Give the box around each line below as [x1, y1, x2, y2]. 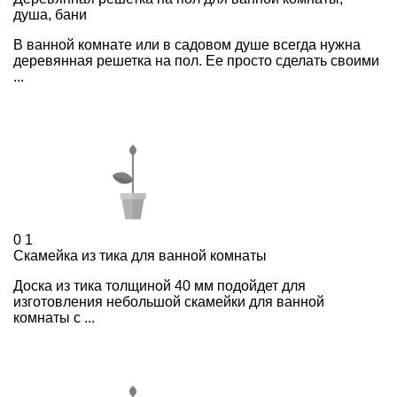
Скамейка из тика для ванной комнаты [13, 247, 267, 263]
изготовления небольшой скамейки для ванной [13, 293, 324, 309]
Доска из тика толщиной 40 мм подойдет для [13, 277, 306, 293]
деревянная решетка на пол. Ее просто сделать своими [13, 52, 379, 68]
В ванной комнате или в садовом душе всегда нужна [13, 36, 361, 52]
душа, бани [13, 6, 87, 22]
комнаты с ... [13, 309, 95, 325]
